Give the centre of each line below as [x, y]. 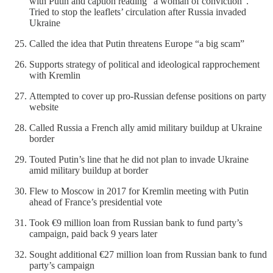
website [44, 107]
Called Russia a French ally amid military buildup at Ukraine [146, 127]
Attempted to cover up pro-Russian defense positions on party [148, 96]
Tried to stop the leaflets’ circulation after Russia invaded [138, 12]
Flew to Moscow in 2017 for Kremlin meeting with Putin [139, 191]
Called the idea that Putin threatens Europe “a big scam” [137, 43]
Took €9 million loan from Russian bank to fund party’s [136, 222]
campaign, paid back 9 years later [93, 233]
